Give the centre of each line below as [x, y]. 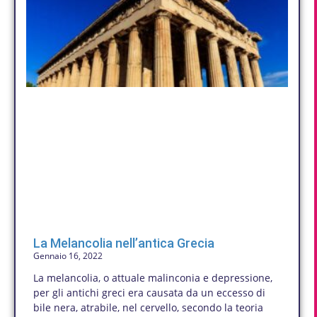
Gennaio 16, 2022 [68, 256]
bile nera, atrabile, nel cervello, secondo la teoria [148, 308]
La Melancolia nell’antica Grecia [124, 243]
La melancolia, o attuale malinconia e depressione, [153, 278]
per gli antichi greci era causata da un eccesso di [149, 293]
